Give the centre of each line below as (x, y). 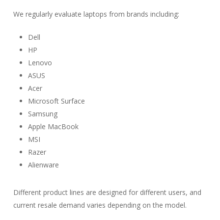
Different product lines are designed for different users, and (107, 192)
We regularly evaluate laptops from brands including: (96, 14)
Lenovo (40, 63)
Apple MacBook (53, 126)
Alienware (43, 165)
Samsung (42, 114)
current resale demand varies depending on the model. (100, 205)
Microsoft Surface (56, 101)
